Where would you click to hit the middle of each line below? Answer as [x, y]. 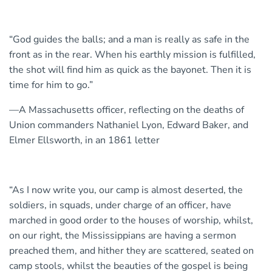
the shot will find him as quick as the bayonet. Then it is [130, 70]
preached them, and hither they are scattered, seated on [131, 251]
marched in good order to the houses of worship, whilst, [131, 221]
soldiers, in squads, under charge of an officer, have [120, 206]
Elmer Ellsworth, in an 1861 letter [84, 141]
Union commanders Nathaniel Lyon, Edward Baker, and [129, 125]
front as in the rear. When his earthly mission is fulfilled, [132, 55]
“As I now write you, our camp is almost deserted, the [126, 190]
